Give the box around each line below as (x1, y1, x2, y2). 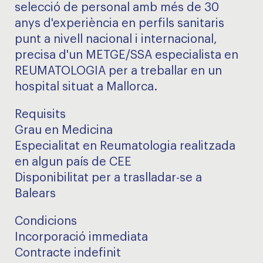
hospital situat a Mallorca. (15, 81, 157, 93)
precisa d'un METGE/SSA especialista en (15, 49, 238, 61)
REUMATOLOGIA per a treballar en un (15, 65, 222, 77)
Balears (15, 188, 56, 200)
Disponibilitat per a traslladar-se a (15, 172, 202, 184)
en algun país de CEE (15, 156, 131, 168)
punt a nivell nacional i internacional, (15, 33, 217, 45)
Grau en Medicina (15, 124, 113, 136)
